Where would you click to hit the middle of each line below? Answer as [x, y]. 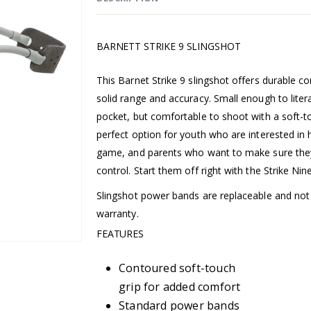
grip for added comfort [180, 287]
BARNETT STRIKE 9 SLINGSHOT [169, 47]
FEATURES [120, 234]
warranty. [118, 214]
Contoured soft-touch [177, 268]
